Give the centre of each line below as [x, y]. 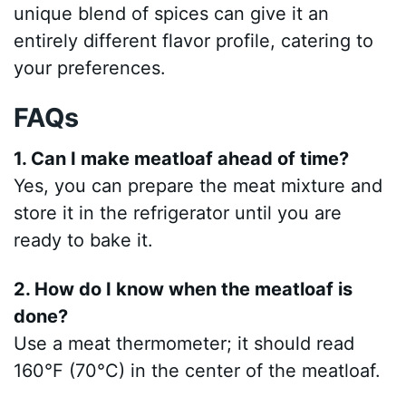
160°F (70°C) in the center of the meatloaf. [198, 370]
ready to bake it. [84, 240]
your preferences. [90, 68]
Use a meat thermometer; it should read [184, 343]
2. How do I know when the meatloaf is [184, 289]
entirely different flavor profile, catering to [194, 40]
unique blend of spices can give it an [172, 13]
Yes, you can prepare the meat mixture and [198, 185]
